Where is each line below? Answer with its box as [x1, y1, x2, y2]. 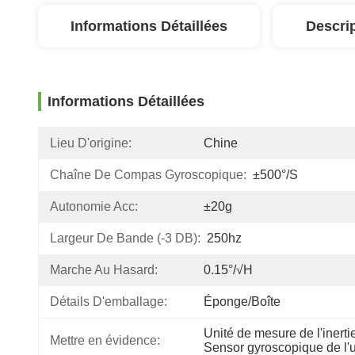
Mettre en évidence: [50, 334, 160, 347]
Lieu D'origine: [50, 136, 132, 150]
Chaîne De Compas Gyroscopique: [50, 168, 246, 181]
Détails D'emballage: [50, 295, 167, 308]
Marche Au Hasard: [50, 263, 158, 277]
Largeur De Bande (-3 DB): [50, 231, 200, 245]
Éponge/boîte [204, 295, 281, 308]
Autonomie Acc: [50, 200, 138, 213]
